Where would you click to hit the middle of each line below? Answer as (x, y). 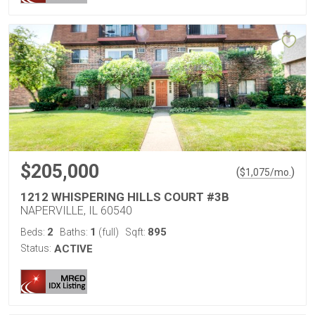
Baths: (75, 232)
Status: (36, 248)
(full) (108, 232)
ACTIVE (73, 249)
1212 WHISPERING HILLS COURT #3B (125, 197)
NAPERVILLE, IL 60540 (76, 211)
